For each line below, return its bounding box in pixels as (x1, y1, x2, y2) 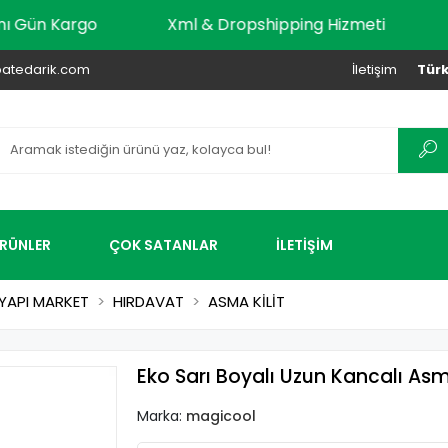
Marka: (136, 406, 186, 426)
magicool (185, 406, 256, 426)
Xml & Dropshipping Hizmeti (201, 13, 420, 36)
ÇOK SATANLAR (109, 234, 218, 255)
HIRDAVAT (113, 291, 184, 312)
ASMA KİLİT (208, 291, 285, 312)
